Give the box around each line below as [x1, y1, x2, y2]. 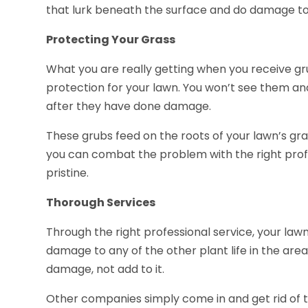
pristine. [46, 165, 89, 181]
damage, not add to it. [46, 261, 165, 278]
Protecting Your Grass [46, 32, 176, 48]
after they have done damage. [46, 98, 212, 115]
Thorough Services [46, 195, 156, 211]
